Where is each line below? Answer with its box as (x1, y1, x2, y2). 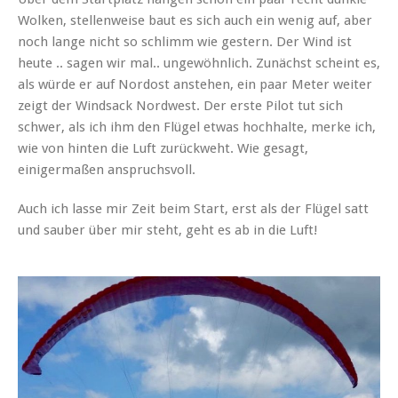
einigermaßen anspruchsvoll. (18, 162, 195, 179)
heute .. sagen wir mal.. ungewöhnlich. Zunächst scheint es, (18, 55, 380, 72)
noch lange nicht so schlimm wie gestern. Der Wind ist (18, 34, 352, 51)
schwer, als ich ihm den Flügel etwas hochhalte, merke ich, (18, 119, 376, 136)
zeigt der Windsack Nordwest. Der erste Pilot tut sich (18, 98, 343, 115)
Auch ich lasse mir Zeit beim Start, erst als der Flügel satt (18, 201, 369, 218)
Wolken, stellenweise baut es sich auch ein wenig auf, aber (18, 12, 372, 29)
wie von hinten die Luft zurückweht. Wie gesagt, (18, 140, 308, 157)
